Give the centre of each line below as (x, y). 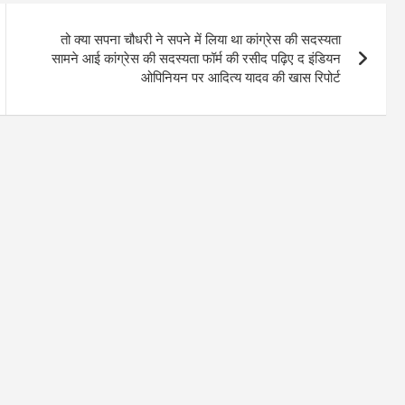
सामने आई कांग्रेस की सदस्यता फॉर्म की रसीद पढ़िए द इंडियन (197, 59)
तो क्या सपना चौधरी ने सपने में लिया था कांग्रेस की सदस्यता (201, 40)
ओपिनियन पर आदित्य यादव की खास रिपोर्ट (241, 78)
